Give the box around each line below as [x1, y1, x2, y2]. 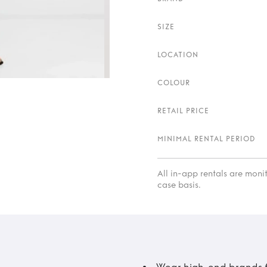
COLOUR [157, 79, 190, 87]
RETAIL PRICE [157, 107, 209, 115]
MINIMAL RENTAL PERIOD [157, 135, 256, 143]
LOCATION [157, 51, 198, 59]
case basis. [157, 180, 201, 190]
